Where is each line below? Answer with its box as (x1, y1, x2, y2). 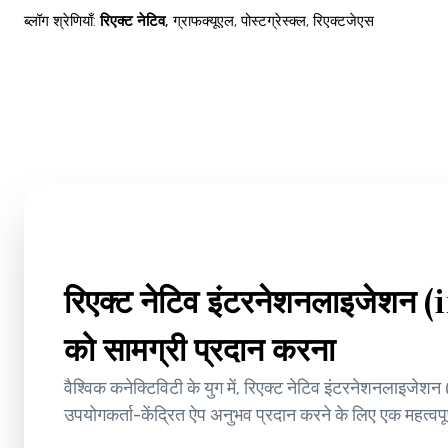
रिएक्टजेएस (313, 12, 374, 31)
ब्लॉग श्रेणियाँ (24, 12, 93, 31)
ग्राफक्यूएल (173, 12, 234, 31)
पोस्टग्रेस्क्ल (241, 12, 306, 31)
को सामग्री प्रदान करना (64, 331, 335, 371)
